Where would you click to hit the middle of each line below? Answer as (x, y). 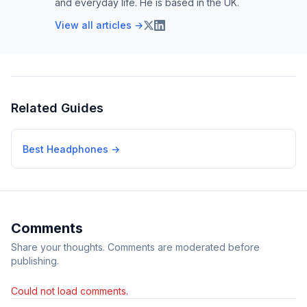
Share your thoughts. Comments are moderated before (135, 247)
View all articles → (99, 25)
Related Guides (57, 108)
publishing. (35, 261)
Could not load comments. (70, 291)
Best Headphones (65, 149)
